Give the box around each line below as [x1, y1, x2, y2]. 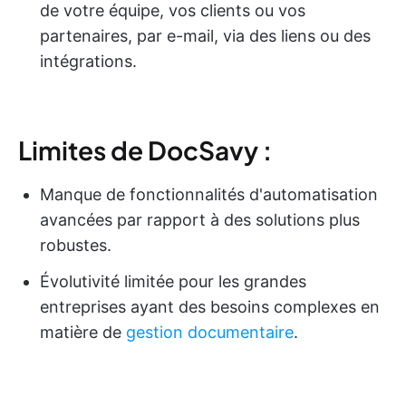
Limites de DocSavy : [18, 134, 272, 167]
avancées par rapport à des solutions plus [40, 210, 360, 230]
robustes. [40, 236, 111, 256]
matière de [40, 323, 126, 343]
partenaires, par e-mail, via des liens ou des [40, 26, 371, 46]
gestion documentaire [126, 323, 294, 343]
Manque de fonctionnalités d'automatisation [40, 185, 378, 205]
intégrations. [40, 52, 137, 72]
